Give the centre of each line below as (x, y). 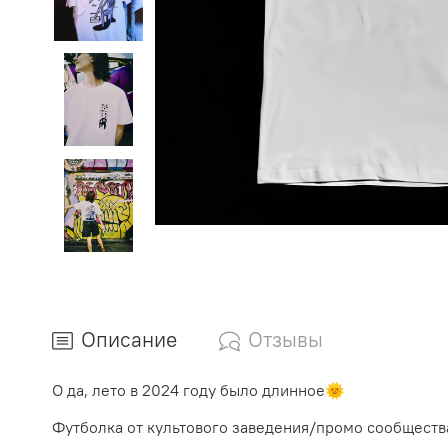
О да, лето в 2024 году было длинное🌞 (198, 389)
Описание (129, 340)
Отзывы (285, 340)
